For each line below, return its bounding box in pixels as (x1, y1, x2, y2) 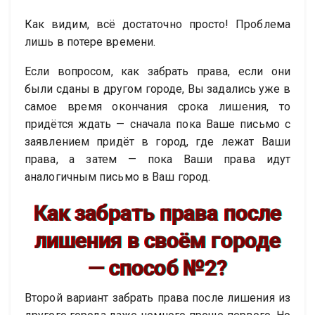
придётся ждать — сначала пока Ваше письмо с (25, 117, 290, 131)
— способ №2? (87, 256, 228, 281)
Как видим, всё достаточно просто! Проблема (25, 18, 290, 32)
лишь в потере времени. (25, 35, 156, 49)
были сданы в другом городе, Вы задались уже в (25, 82, 290, 96)
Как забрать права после (33, 201, 282, 226)
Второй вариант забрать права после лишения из (25, 291, 290, 305)
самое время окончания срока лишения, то (25, 100, 290, 114)
